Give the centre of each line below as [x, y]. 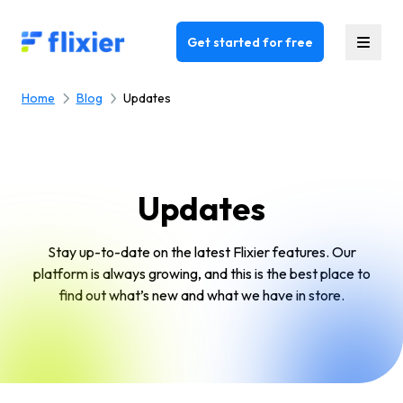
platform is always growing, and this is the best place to [201, 273]
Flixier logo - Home [79, 41]
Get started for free [250, 42]
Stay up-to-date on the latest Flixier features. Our [201, 252]
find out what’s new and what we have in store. [201, 295]
